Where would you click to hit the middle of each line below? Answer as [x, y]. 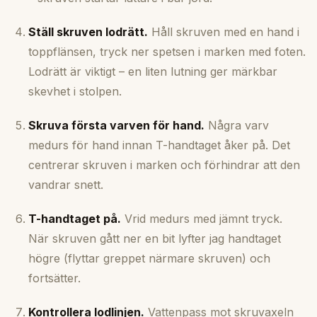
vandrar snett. [66, 185]
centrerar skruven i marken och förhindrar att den [164, 165]
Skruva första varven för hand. [116, 126]
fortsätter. [54, 278]
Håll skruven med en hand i [224, 32]
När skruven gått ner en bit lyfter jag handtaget [155, 239]
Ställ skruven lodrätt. [88, 32]
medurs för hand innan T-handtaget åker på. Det [159, 145]
